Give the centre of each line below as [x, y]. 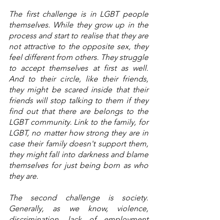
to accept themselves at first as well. [79, 68]
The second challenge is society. [79, 198]
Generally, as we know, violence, [79, 209]
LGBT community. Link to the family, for [79, 122]
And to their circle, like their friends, [79, 79]
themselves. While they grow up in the [79, 25]
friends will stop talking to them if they [79, 101]
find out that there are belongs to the [79, 111]
